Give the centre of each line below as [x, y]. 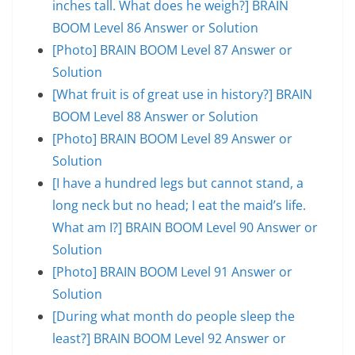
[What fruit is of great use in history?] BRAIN [182, 94]
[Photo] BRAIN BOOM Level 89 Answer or [172, 138]
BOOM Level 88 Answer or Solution [155, 116]
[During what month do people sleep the [174, 316]
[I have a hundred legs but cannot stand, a [178, 183]
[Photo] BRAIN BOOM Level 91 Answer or [172, 271]
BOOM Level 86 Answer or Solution [155, 27]
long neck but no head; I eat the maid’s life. [179, 205]
